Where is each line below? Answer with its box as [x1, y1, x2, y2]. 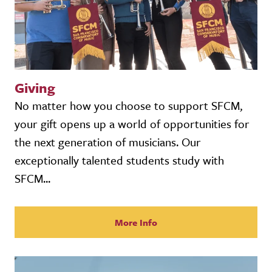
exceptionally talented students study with [15, 151, 224, 168]
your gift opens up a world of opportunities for [15, 115, 250, 132]
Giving [15, 77, 55, 98]
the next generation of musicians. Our [15, 133, 201, 150]
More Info [115, 215, 157, 229]
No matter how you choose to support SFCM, [15, 97, 242, 114]
